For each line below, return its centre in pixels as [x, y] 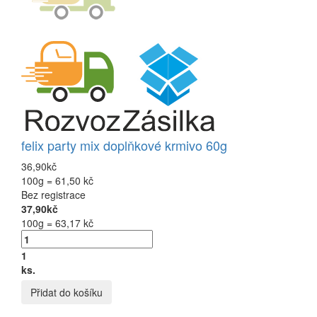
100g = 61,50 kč [57, 181]
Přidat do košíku [67, 293]
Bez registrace [53, 195]
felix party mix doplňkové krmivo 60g [124, 145]
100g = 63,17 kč [57, 223]
